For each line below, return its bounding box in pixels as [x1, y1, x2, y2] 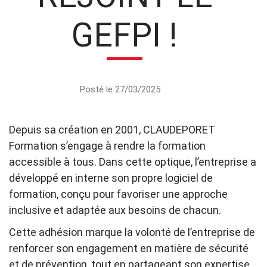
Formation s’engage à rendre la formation [9, 139, 206, 153]
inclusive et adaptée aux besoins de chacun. [9, 204, 221, 217]
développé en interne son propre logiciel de [9, 172, 213, 185]
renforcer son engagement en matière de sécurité [9, 242, 249, 255]
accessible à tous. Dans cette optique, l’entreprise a [9, 156, 256, 169]
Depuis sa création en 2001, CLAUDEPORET [9, 123, 215, 136]
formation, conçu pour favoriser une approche [9, 188, 228, 201]
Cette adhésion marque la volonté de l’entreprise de [9, 226, 255, 239]
